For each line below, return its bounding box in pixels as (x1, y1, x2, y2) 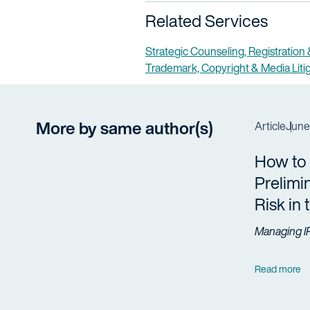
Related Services (145, 8, 268, 33)
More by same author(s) (36, 116, 213, 140)
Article (255, 118, 286, 134)
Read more (255, 261, 301, 276)
